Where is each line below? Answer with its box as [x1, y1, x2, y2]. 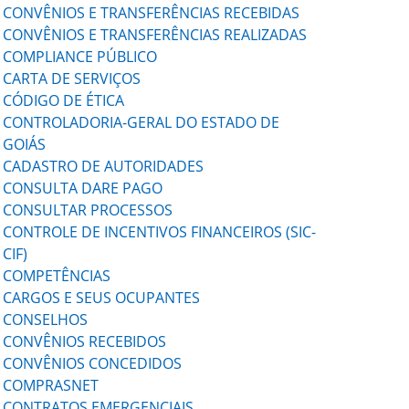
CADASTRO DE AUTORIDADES [3, 156, 204, 176]
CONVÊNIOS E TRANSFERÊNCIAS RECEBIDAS [3, 3, 300, 23]
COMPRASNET [3, 375, 100, 395]
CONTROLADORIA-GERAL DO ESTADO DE [3, 112, 280, 132]
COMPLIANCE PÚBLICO [3, 47, 158, 67]
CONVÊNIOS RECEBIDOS [3, 331, 167, 351]
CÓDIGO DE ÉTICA [3, 90, 125, 110]
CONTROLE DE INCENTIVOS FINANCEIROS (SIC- [3, 222, 317, 242]
